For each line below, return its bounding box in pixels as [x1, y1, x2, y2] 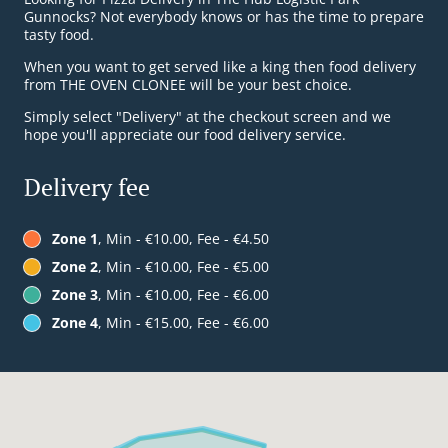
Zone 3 [52, 285, 98, 305]
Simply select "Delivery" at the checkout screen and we [24, 107, 391, 127]
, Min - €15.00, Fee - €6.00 [98, 313, 269, 333]
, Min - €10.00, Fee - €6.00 [98, 285, 269, 305]
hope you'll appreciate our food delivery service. [24, 125, 346, 145]
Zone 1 [52, 229, 98, 249]
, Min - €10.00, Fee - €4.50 [98, 229, 269, 249]
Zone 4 [52, 313, 98, 333]
